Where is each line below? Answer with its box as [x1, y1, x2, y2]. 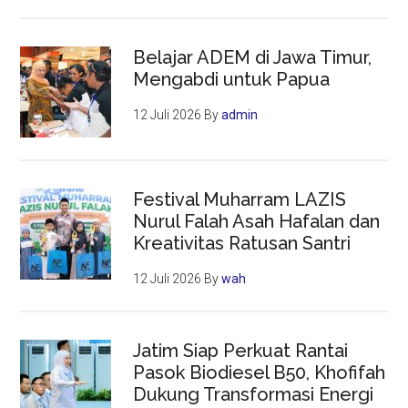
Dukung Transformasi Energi [133, 382, 374, 405]
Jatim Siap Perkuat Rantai [133, 339, 349, 362]
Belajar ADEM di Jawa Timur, [133, 46, 372, 68]
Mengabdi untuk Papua [133, 67, 331, 90]
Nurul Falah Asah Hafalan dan [133, 209, 381, 232]
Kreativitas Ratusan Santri [133, 231, 352, 254]
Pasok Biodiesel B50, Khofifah [133, 361, 386, 383]
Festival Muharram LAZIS [133, 188, 347, 210]
